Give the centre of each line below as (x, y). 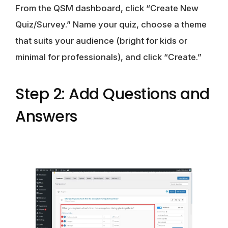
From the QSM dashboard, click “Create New (107, 8)
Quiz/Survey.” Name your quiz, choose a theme (111, 24)
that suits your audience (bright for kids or (101, 40)
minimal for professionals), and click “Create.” (108, 57)
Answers (46, 116)
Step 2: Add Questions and (112, 94)
